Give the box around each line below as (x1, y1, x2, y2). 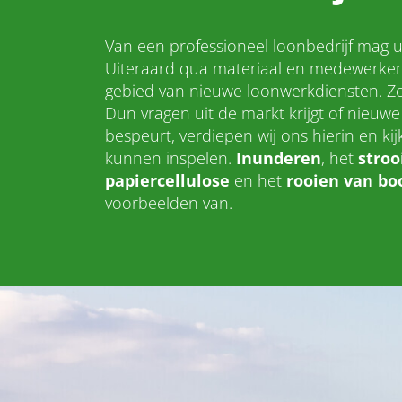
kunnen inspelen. (105, 146, 236, 169)
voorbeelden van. (105, 191, 232, 214)
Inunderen (236, 146, 321, 169)
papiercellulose (105, 169, 230, 191)
